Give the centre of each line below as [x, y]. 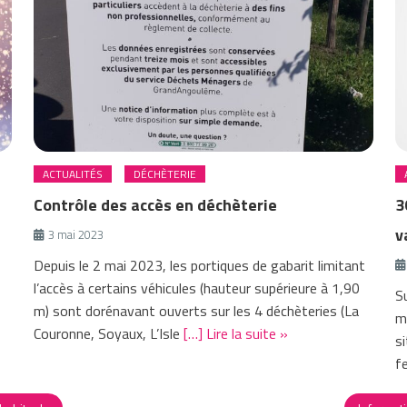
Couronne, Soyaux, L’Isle [109, 334]
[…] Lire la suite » [236, 334]
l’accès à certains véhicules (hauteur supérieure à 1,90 [197, 288]
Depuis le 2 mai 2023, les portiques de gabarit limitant [200, 266]
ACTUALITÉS [73, 174]
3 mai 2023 [76, 235]
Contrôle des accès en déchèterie [156, 205]
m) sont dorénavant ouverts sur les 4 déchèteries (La [197, 311]
